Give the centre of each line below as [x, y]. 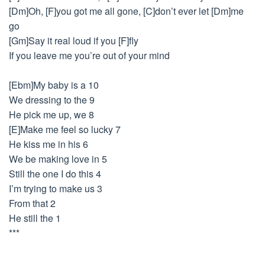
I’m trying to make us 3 [56, 188]
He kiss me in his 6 [49, 144]
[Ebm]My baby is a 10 [54, 85]
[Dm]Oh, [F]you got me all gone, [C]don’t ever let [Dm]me [126, 11]
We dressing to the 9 [52, 100]
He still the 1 [35, 218]
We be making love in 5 [58, 159]
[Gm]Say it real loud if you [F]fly [74, 41]
